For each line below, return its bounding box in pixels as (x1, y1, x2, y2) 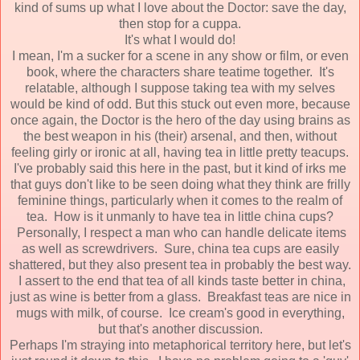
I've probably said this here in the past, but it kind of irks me (14, 161, 346, 175)
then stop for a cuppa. (119, 16, 241, 31)
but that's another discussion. (97, 321, 263, 336)
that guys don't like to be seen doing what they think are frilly (10, 177, 350, 191)
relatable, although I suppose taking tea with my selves (25, 80, 335, 95)
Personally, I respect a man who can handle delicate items (14, 225, 346, 239)
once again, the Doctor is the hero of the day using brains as (10, 112, 350, 127)
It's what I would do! (125, 32, 235, 47)
